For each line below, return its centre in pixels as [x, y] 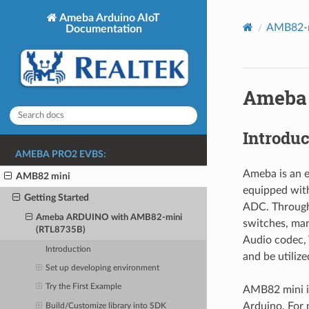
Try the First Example [84, 287]
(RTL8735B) [61, 230]
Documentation [103, 29]
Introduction [69, 249]
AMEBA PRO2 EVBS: [61, 155]
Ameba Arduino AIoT [109, 18]
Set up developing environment [103, 268]
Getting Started [56, 197]
